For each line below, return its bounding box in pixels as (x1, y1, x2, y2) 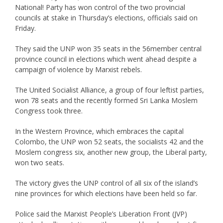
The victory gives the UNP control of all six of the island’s (14, 178, 198, 188)
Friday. (14, 23, 36, 33)
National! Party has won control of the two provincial (14, 2, 185, 12)
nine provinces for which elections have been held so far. (14, 188, 197, 198)
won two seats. (14, 157, 64, 167)
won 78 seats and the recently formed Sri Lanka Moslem (14, 95, 198, 105)
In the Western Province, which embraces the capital (14, 126, 184, 136)
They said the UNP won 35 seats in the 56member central (14, 43, 202, 53)
